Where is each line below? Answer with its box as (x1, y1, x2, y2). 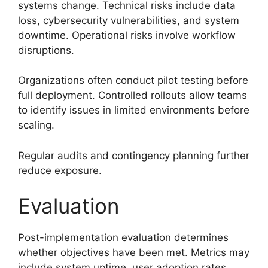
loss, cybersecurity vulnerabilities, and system (18, 14, 239, 26)
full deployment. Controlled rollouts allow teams (18, 89, 247, 102)
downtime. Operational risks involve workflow (18, 29, 236, 41)
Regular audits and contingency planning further (18, 149, 249, 162)
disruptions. (18, 44, 74, 56)
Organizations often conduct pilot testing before (18, 74, 248, 87)
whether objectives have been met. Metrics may (18, 246, 249, 259)
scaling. (18, 119, 54, 132)
